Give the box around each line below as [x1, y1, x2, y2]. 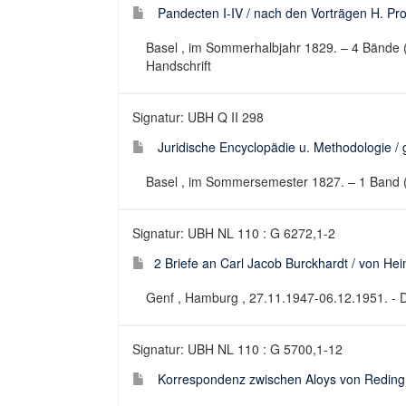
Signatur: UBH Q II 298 [132, 108, 264, 126]
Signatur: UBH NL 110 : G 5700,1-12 [132, 340, 343, 358]
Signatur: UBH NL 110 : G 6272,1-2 [132, 224, 335, 242]
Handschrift [146, 56, 211, 74]
